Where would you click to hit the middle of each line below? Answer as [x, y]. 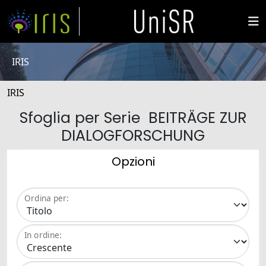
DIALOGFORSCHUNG [133, 136]
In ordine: [43, 235]
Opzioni [133, 161]
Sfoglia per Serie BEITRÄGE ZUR [133, 118]
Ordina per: [47, 198]
